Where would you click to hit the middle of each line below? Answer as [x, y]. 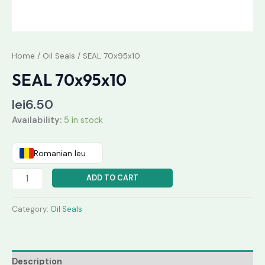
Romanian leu [60, 153]
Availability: [37, 121]
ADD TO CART [112, 177]
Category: [31, 209]
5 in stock [83, 121]
